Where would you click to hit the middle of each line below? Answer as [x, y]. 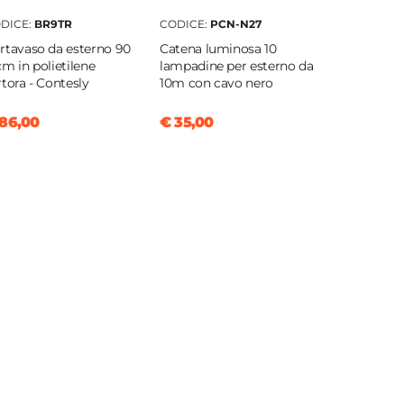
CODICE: [184, 24]
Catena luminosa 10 [218, 49]
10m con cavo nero [216, 83]
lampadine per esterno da [236, 66]
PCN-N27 [235, 24]
